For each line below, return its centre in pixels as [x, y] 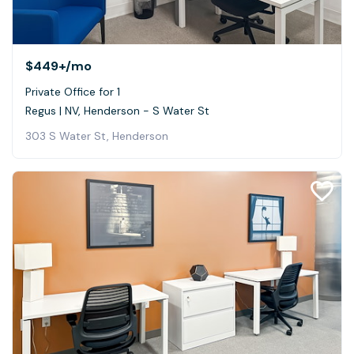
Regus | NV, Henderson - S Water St [117, 110]
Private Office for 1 [73, 91]
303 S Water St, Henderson [97, 136]
